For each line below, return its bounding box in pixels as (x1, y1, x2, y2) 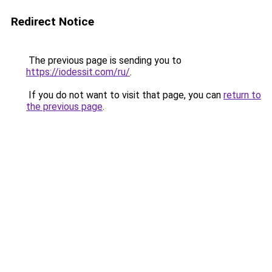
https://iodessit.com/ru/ (26, 66, 130, 78)
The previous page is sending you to (26, 55, 182, 66)
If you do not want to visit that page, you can (26, 89, 223, 101)
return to (223, 89, 261, 101)
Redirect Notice (11, 15, 94, 29)
